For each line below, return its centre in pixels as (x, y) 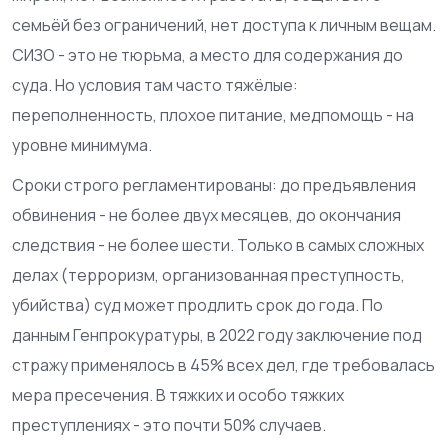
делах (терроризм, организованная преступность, (208, 275)
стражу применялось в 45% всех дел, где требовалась (223, 365)
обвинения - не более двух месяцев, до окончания (206, 215)
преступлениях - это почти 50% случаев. (169, 425)
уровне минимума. (82, 145)
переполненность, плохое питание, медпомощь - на (213, 115)
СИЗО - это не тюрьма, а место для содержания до (207, 55)
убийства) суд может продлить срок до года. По (197, 305)
